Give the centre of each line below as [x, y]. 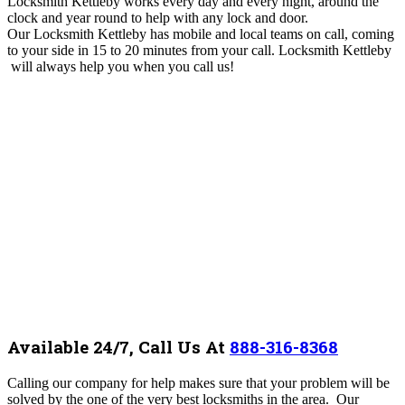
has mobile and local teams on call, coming [272, 33]
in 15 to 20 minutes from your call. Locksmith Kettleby [235, 50]
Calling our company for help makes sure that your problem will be [198, 382]
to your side [42, 50]
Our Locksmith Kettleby [79, 33]
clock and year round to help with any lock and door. [160, 17]
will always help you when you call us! [121, 66]
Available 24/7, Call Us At [118, 347]
